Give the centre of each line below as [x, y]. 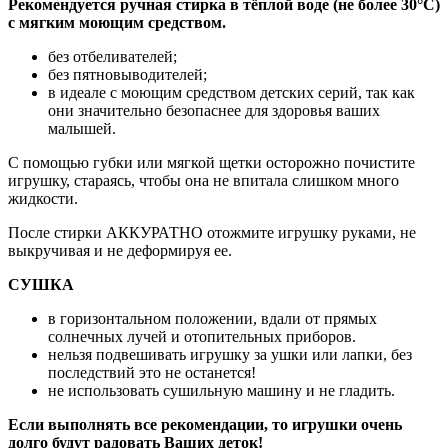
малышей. [82, 129]
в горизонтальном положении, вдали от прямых [212, 319]
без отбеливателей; [112, 57]
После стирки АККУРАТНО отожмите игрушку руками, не [212, 233]
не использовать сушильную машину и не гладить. [223, 391]
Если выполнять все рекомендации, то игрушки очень [205, 425]
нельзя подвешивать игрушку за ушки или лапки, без [230, 355]
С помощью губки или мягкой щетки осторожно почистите [211, 163]
